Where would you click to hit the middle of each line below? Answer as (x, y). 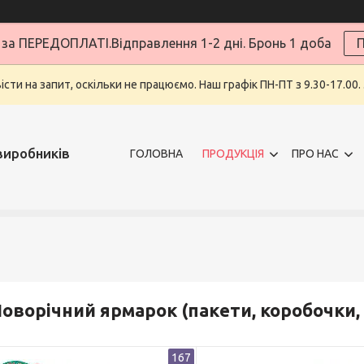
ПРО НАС (315, 153)
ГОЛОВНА (156, 153)
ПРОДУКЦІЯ (233, 153)
